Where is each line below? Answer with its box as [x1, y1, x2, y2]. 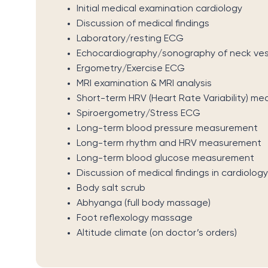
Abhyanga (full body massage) [77, 199, 211, 209]
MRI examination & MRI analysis [77, 79, 212, 89]
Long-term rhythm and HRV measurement [77, 139, 261, 149]
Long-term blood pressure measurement [77, 124, 258, 134]
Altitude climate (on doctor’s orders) [77, 229, 237, 239]
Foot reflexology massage [77, 214, 193, 224]
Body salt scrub [77, 184, 145, 194]
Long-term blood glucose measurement [77, 154, 254, 164]
